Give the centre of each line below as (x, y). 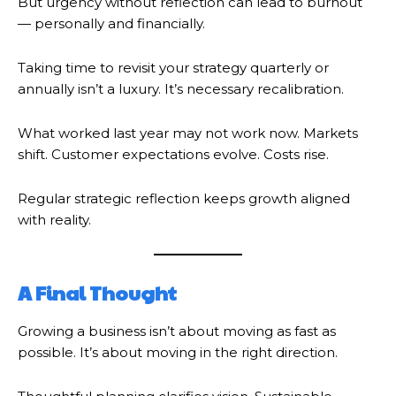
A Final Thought (97, 292)
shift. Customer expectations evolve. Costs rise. (173, 154)
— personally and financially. (111, 23)
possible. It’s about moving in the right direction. (178, 352)
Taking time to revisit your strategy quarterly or (173, 67)
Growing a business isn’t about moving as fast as (177, 331)
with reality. (54, 219)
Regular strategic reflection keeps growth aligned (184, 198)
